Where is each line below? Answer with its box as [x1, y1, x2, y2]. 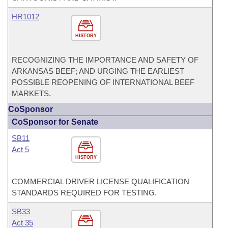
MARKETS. [12, 89, 51, 98]
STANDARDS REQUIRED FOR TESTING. [12, 188, 157, 197]
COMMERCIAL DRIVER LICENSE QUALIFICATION [12, 177, 189, 186]
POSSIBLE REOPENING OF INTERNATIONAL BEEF [12, 78, 194, 87]
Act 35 [12, 218, 33, 227]
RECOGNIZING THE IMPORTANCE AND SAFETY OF [12, 55, 198, 64]
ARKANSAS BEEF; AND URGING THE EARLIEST [12, 67, 184, 75]
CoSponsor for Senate [12, 118, 98, 126]
